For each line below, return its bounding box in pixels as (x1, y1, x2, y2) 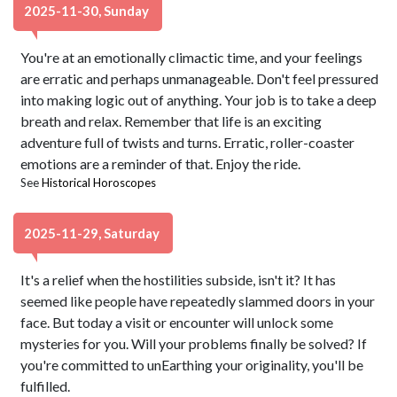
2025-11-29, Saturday (24, 225, 162, 241)
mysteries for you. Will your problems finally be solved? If (20, 335, 368, 352)
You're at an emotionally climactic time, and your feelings (20, 49, 363, 66)
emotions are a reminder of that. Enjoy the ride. (20, 155, 301, 172)
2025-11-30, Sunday (24, 3, 152, 19)
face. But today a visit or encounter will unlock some (20, 314, 334, 331)
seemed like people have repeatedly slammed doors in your (20, 292, 376, 309)
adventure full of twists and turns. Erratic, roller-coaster (20, 134, 355, 151)
